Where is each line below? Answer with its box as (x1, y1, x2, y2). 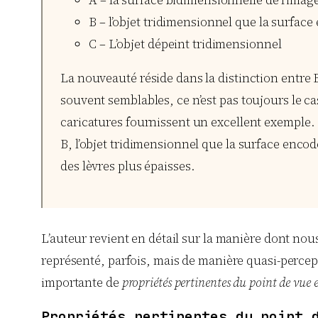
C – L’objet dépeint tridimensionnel (89, 35, 282, 53)
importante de (41, 274, 122, 292)
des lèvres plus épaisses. (60, 158, 195, 175)
